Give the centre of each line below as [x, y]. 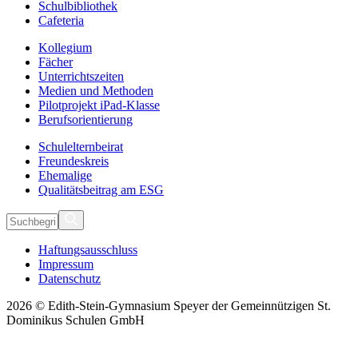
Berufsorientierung [86, 119]
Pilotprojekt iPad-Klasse [99, 105]
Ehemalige [65, 175]
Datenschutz [70, 278]
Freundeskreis [74, 161]
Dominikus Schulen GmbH [76, 320]
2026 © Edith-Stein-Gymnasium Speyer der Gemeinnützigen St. [169, 305]
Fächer [56, 62]
